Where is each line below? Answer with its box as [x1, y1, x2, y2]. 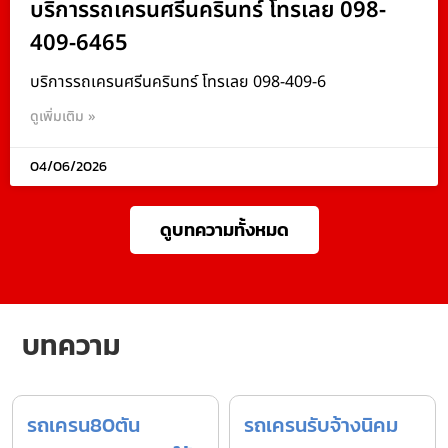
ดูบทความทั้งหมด [159, 216, 289, 244]
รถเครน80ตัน [27, 410, 140, 441]
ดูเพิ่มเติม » [30, 106, 96, 128]
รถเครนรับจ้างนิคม [244, 410, 398, 441]
